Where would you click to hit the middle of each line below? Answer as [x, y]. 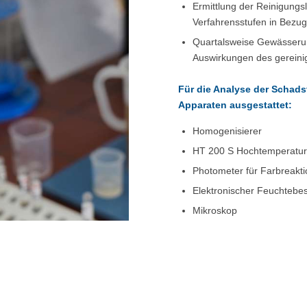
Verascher [215, 230]
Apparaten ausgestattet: [235, 105]
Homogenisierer [228, 131]
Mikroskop [215, 210]
